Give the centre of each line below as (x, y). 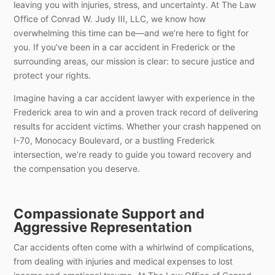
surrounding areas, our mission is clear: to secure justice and (134, 61)
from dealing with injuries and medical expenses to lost (123, 261)
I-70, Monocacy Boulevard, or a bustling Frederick (114, 140)
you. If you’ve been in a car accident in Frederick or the (125, 47)
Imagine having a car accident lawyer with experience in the (134, 98)
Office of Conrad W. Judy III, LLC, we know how (110, 18)
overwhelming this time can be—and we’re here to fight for (131, 33)
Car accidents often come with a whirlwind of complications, (134, 247)
